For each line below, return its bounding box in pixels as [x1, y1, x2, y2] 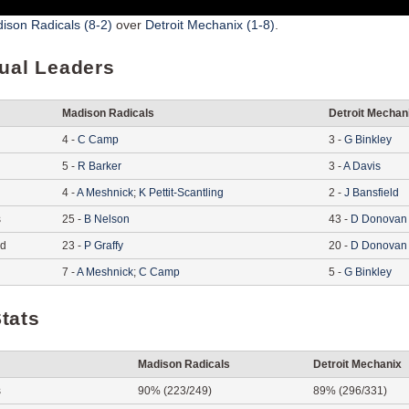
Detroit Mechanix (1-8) [145, 16, 275, 32]
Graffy [94, 238, 123, 252]
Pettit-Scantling [149, 185, 224, 199]
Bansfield [352, 185, 399, 199]
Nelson [94, 212, 130, 225]
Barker [89, 159, 121, 173]
